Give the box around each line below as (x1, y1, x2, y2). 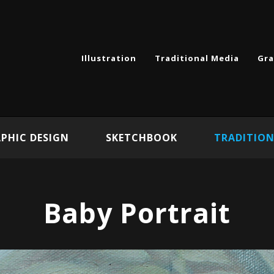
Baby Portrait (43, 194, 231, 231)
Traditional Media (155, 53, 239, 64)
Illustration (81, 53, 136, 64)
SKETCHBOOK (105, 131, 177, 144)
